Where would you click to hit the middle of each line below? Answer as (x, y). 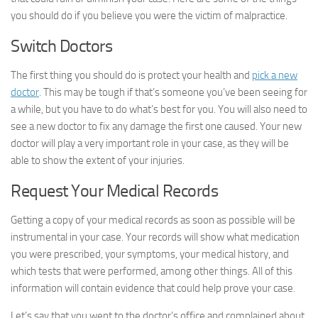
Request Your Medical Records (114, 191)
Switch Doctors (61, 46)
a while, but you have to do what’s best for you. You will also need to (159, 109)
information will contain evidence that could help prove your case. (153, 288)
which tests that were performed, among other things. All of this (152, 271)
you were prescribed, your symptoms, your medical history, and (150, 254)
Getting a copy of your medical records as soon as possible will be (153, 220)
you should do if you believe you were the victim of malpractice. (149, 16)
